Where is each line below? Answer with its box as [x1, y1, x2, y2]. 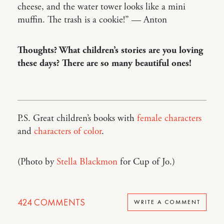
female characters [137, 112, 201, 124]
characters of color [34, 125, 101, 137]
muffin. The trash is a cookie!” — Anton [17, 13, 167, 26]
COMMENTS [31, 196, 85, 208]
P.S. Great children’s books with [17, 112, 137, 124]
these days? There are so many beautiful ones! [17, 57, 191, 69]
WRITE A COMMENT [133, 198, 200, 206]
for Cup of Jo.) [117, 155, 175, 168]
